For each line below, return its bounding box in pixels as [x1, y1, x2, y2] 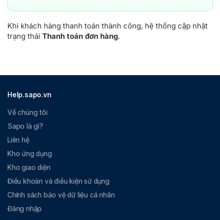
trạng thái [7, 31, 42, 41]
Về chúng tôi [7, 108, 48, 116]
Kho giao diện [7, 163, 51, 171]
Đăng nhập [7, 204, 42, 213]
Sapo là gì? [7, 121, 43, 130]
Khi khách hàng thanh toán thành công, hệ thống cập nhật [7, 21, 208, 30]
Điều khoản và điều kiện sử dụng [7, 176, 110, 185]
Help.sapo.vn [7, 90, 52, 99]
